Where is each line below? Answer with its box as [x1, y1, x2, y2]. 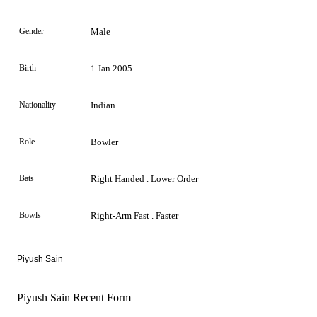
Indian [91, 99, 115, 110]
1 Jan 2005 [91, 62, 132, 74]
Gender [19, 25, 44, 36]
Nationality [19, 99, 56, 110]
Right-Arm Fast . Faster [91, 209, 178, 221]
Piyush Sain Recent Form [17, 291, 131, 304]
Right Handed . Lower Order [91, 173, 198, 184]
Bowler [91, 136, 118, 147]
